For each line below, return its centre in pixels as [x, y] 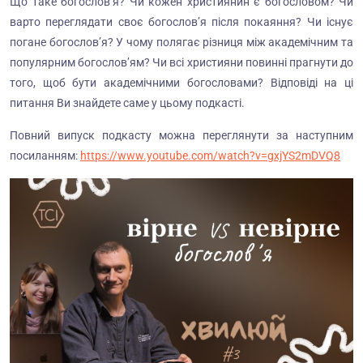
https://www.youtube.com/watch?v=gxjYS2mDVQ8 [210, 156]
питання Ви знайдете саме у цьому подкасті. [127, 103]
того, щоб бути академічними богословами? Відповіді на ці [181, 83]
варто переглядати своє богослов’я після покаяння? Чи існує [181, 22]
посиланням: [45, 156]
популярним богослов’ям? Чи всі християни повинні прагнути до [181, 62]
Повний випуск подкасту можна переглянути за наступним [181, 135]
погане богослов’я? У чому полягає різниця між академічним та [181, 42]
